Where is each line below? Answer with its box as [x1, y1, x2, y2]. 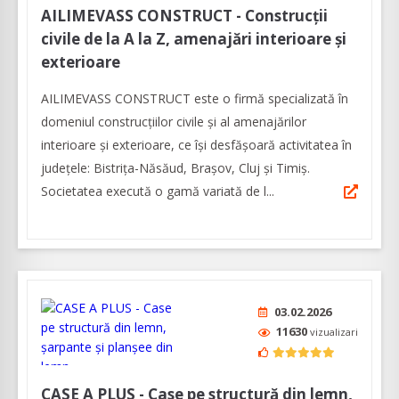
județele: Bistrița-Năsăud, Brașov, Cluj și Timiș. [41, 159, 310, 177]
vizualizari [310, 325, 358, 339]
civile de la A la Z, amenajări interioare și [41, 28, 346, 50]
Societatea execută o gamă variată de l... [41, 183, 274, 200]
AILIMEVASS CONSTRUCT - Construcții [41, 5, 328, 27]
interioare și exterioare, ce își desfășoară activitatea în [41, 136, 352, 154]
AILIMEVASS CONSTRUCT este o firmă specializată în [41, 90, 348, 108]
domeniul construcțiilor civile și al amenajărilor [41, 113, 306, 131]
